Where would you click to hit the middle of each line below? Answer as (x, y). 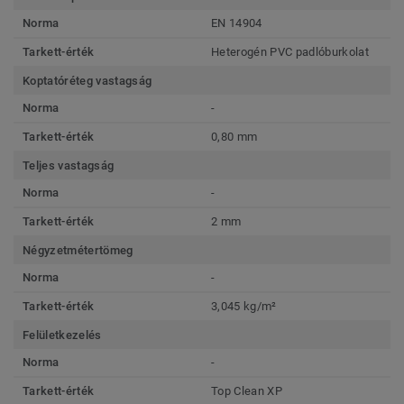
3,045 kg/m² (244, 306)
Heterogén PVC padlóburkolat (290, 51)
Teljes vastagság (69, 165)
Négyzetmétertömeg (78, 250)
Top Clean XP (247, 390)
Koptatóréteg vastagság (87, 80)
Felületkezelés (62, 335)
